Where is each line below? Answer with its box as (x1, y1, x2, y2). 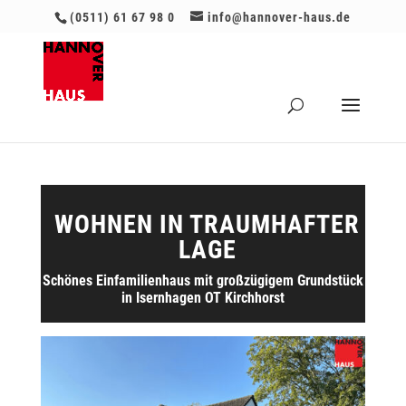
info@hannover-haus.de (208, 9, 352, 24)
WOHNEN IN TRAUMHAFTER (54, 209, 361, 239)
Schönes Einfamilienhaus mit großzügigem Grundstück (42, 272, 363, 289)
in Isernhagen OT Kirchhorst (121, 289, 285, 306)
